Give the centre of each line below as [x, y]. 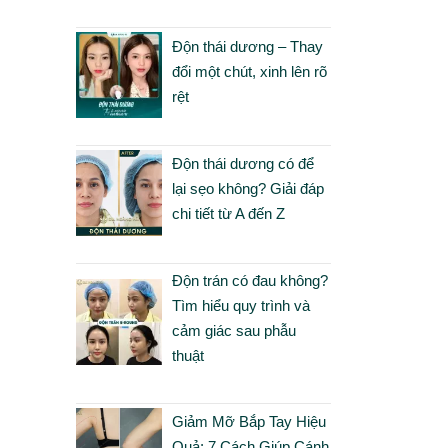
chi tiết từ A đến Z [228, 214]
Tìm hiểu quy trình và [240, 305]
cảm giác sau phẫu [233, 330]
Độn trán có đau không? [249, 280]
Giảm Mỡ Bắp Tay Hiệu [248, 422]
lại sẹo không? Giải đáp [247, 189]
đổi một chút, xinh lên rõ [249, 71]
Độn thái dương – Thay [247, 46]
